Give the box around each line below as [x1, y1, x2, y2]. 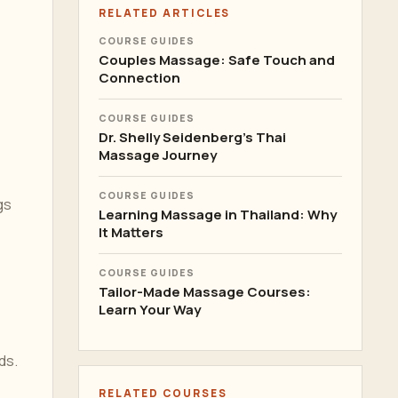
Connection [99, 68, 180, 87]
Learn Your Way [99, 300, 201, 319]
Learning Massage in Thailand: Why [99, 205, 337, 224]
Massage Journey [99, 146, 217, 164]
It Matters [99, 223, 163, 242]
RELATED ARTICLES [99, 5, 231, 20]
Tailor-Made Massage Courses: [99, 283, 311, 301]
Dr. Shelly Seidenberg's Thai [99, 128, 286, 147]
